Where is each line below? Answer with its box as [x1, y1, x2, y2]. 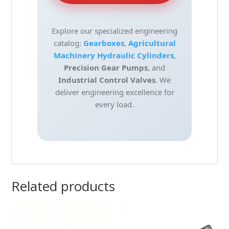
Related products [11, 177, 116, 196]
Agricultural [128, 38, 176, 49]
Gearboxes [83, 38, 124, 49]
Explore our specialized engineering [52, 26, 177, 36]
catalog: [53, 38, 83, 49]
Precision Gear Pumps [64, 62, 148, 73]
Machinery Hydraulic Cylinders [53, 50, 174, 61]
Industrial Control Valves [58, 75, 155, 85]
